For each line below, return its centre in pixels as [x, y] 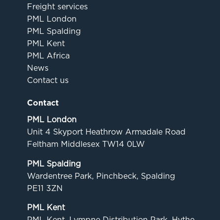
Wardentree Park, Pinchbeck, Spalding [101, 176]
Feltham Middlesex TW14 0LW [86, 144]
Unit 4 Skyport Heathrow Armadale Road [106, 132]
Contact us [48, 81]
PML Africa [48, 56]
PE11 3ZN [45, 188]
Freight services [57, 7]
